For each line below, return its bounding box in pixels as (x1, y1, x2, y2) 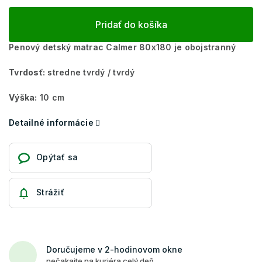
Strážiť (36, 187, 64, 197)
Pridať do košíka (95, 18, 167, 30)
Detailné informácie (9, 117, 94, 127)
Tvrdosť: (9, 67, 45, 77)
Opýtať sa (36, 151, 78, 162)
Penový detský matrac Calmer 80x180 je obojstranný (9, 42, 236, 52)
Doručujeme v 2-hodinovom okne (46, 244, 182, 254)
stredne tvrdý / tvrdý (45, 67, 135, 77)
